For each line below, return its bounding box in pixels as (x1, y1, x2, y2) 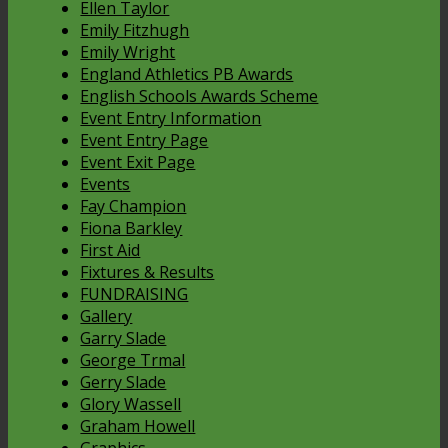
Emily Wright (80, 40, 176, 63)
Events (80, 172, 131, 195)
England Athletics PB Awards (80, 62, 294, 85)
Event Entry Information (80, 106, 262, 129)
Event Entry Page (80, 128, 209, 151)
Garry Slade (80, 326, 167, 349)
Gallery (80, 304, 133, 327)
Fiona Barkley (80, 216, 183, 239)
